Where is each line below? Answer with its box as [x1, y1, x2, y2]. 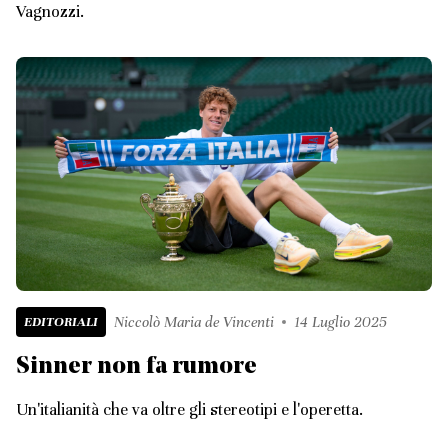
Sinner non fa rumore [16, 355, 257, 380]
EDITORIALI [24, 313, 98, 331]
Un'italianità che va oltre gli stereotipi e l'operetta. [16, 399, 363, 421]
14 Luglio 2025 [294, 313, 387, 332]
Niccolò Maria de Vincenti [114, 313, 274, 332]
